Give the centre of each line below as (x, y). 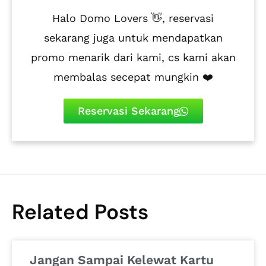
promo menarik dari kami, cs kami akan (133, 57)
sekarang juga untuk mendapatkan (133, 37)
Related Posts (80, 212)
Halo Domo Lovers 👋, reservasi (133, 18)
